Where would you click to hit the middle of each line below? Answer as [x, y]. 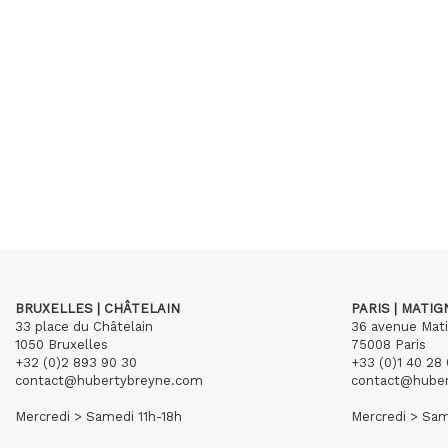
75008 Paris [388, 344]
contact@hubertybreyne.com [109, 380]
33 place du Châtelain [84, 326]
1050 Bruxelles [61, 344]
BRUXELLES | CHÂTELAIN [97, 308]
